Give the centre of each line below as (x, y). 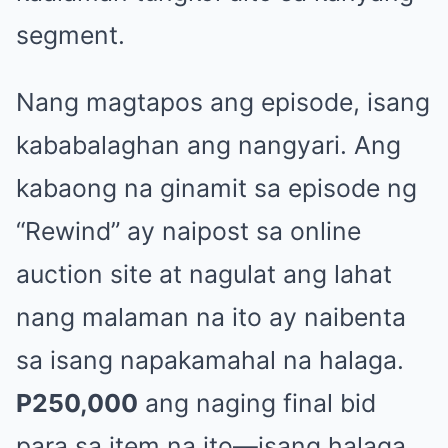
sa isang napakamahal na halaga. (210, 359)
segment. (70, 34)
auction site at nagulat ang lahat (204, 273)
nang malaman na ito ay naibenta (211, 316)
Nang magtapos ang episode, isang (223, 101)
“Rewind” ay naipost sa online (188, 230)
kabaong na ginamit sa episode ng (216, 187)
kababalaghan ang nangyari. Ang (208, 144)
